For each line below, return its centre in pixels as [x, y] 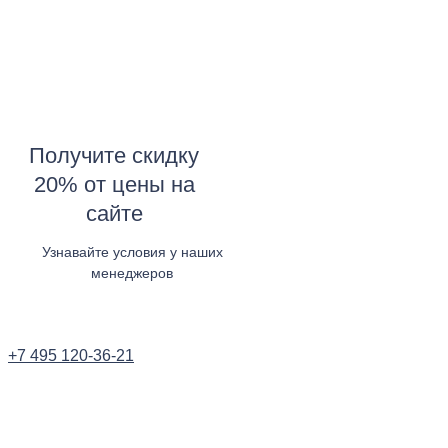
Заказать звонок [129, 414]
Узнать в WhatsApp [78, 296]
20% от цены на [114, 184]
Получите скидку [114, 155]
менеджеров [132, 273]
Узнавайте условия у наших [132, 252]
